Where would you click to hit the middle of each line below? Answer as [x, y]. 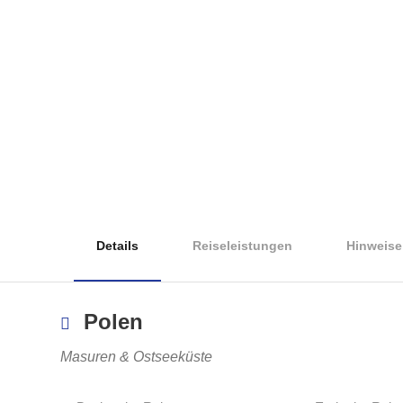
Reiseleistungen [242, 246]
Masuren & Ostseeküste [136, 357]
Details [117, 246]
